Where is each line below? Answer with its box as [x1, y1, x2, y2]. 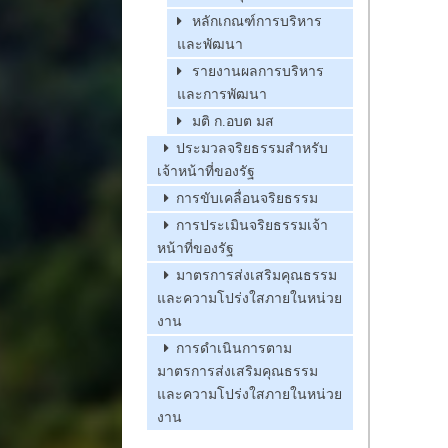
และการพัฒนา [177, 87, 267, 103]
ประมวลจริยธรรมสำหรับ [176, 141, 328, 157]
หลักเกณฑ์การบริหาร [192, 14, 322, 30]
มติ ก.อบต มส [192, 114, 274, 130]
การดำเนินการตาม [176, 341, 292, 357]
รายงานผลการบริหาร [192, 64, 324, 80]
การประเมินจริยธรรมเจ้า [176, 218, 328, 234]
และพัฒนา [177, 37, 243, 53]
